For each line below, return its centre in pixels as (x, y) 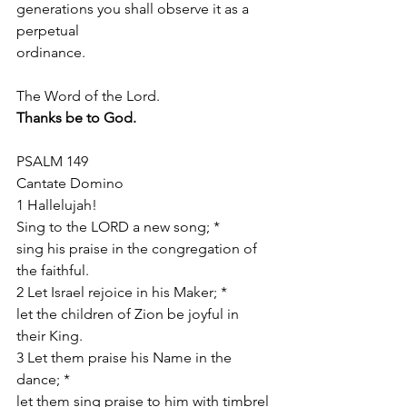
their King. (50, 336)
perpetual (48, 30)
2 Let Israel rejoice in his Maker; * (122, 292)
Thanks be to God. (76, 118)
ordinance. (51, 52)
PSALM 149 (52, 161)
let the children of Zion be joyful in (129, 314)
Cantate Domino (70, 183)
